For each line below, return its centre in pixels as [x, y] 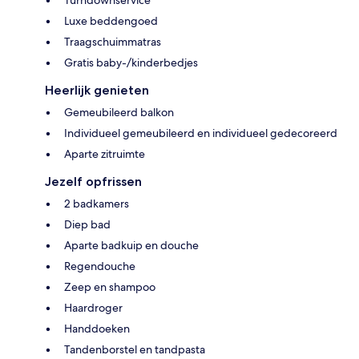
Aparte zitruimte [105, 153]
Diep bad [87, 224]
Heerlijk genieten [97, 90]
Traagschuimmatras [113, 41]
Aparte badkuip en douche [131, 245]
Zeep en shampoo [110, 286]
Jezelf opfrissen [93, 181]
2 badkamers [97, 203]
